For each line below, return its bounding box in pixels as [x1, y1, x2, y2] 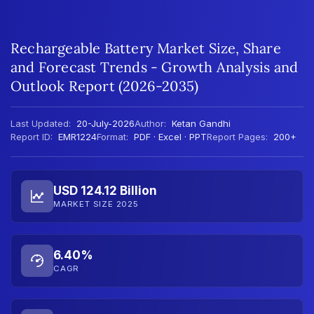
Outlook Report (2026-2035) [11, 76, 199, 95]
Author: [135, 117, 166, 129]
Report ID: [11, 130, 53, 142]
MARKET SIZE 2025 [53, 199, 139, 209]
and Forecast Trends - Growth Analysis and [11, 57, 299, 76]
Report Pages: [207, 130, 268, 142]
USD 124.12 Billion [53, 184, 157, 198]
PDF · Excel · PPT [131, 130, 207, 142]
